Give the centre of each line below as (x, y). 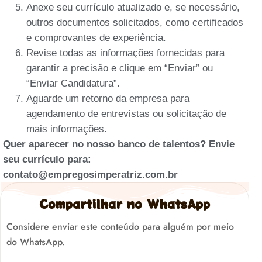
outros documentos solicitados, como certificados (135, 22)
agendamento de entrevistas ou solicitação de (126, 113)
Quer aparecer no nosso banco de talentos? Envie (119, 144)
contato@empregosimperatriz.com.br (90, 174)
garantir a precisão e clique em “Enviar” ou (120, 68)
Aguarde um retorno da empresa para (108, 98)
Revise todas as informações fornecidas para (125, 53)
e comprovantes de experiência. (96, 37)
